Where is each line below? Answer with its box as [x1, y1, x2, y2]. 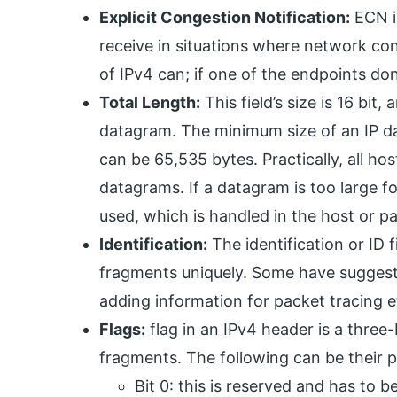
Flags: [99, 319, 145, 339]
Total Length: [99, 92, 200, 112]
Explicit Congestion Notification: [99, 7, 350, 27]
